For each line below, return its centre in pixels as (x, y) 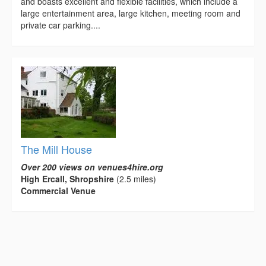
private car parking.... (61, 25)
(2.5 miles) (135, 179)
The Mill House (56, 149)
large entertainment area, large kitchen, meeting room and (131, 13)
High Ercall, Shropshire (67, 179)
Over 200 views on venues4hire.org (92, 167)
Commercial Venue (58, 191)
